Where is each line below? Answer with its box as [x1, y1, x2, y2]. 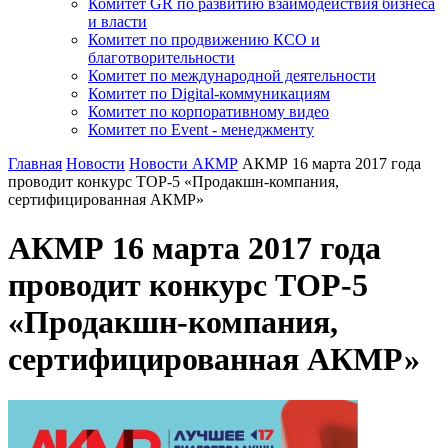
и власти [88, 13, 147, 30]
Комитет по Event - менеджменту [88, 121, 314, 138]
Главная [8, 155, 62, 172]
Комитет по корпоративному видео [88, 103, 329, 120]
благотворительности [88, 49, 235, 66]
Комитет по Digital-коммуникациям [88, 85, 330, 102]
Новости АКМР [129, 155, 238, 172]
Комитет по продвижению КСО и [88, 31, 320, 48]
